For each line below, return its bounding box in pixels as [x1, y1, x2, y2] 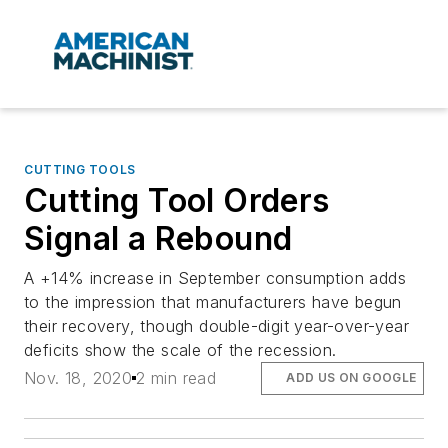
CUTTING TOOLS [24, 162, 136, 178]
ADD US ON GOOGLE [286, 370, 417, 386]
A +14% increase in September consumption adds [24, 268, 406, 289]
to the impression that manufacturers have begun [24, 292, 402, 313]
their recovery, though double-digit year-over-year [24, 316, 409, 337]
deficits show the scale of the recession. [24, 340, 337, 361]
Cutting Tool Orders [24, 181, 330, 221]
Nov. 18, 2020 [24, 368, 133, 389]
